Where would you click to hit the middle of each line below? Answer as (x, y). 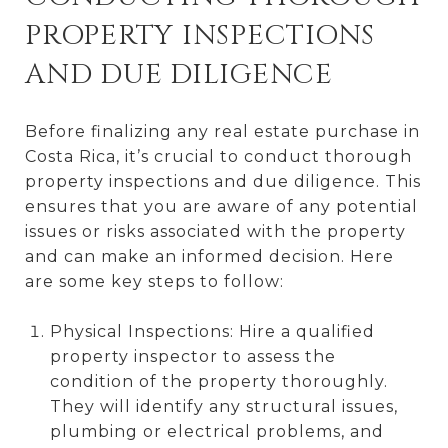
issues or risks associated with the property (215, 231)
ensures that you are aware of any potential (221, 206)
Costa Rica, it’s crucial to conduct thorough (218, 156)
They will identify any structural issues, (223, 406)
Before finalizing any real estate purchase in (222, 131)
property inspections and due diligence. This (223, 181)
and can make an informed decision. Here (209, 256)
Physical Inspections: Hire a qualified (212, 331)
